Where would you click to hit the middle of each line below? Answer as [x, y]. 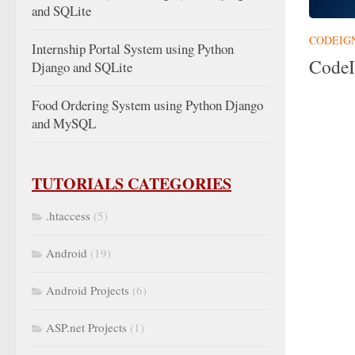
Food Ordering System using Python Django [147, 105]
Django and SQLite [82, 67]
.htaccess [68, 216]
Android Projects [88, 290]
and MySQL [64, 123]
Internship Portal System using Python [133, 49]
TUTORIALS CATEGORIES [132, 183]
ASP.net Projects [86, 327]
